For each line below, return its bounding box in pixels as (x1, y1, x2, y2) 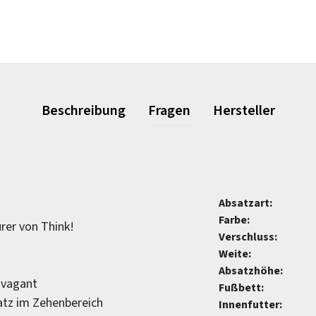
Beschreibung (41, 101, 126, 121)
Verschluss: (219, 229, 277, 245)
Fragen (147, 101, 190, 121)
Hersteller (212, 101, 275, 121)
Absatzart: (219, 195, 272, 211)
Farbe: (219, 212, 250, 228)
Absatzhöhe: (219, 263, 283, 279)
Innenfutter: (219, 297, 282, 312)
